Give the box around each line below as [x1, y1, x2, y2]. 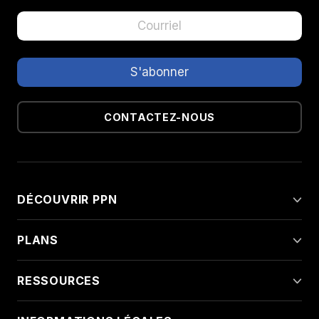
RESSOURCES [17, 273, 100, 288]
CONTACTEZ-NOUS [103, 111, 216, 124]
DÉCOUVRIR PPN [17, 192, 117, 206]
